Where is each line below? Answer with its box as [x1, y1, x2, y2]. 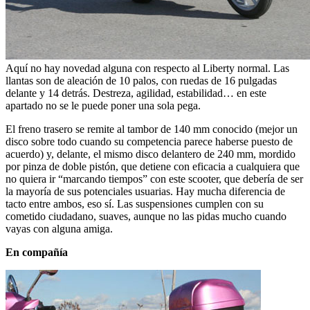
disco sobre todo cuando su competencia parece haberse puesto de [6, 136, 293, 148]
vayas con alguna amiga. [6, 223, 113, 235]
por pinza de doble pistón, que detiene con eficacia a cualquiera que [6, 161, 300, 173]
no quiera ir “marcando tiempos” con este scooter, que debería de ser [6, 173, 303, 185]
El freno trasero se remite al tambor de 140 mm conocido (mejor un [6, 123, 298, 136]
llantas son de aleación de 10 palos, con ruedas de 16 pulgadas [6, 75, 277, 87]
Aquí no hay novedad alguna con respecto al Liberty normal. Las [6, 62, 289, 75]
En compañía [6, 246, 68, 259]
